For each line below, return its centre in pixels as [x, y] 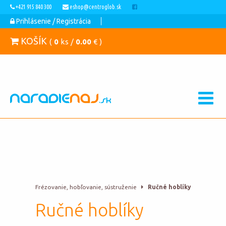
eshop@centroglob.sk [95, 7]
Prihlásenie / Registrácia [53, 21]
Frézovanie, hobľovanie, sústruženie [86, 187]
